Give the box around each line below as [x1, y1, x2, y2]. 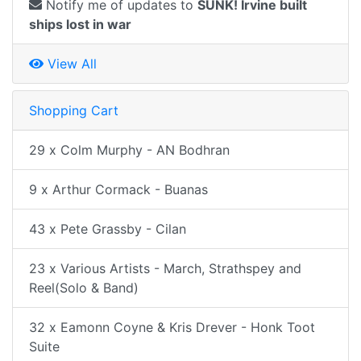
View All [44, 55, 97, 72]
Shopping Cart [29, 102, 118, 118]
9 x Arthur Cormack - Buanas [29, 180, 208, 197]
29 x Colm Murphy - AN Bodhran [29, 141, 230, 158]
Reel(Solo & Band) [29, 279, 139, 296]
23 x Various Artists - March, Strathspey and [29, 259, 301, 276]
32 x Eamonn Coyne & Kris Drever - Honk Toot [29, 318, 315, 335]
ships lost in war [29, 15, 131, 32]
